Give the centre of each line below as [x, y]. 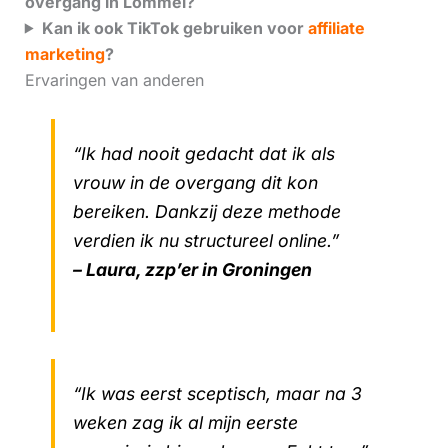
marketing [64, 53]
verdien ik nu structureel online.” [205, 241]
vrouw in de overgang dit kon [195, 183]
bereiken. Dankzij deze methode [206, 212]
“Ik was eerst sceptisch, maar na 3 [217, 393]
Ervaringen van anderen [114, 79]
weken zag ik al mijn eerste [185, 422]
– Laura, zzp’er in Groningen [192, 270]
